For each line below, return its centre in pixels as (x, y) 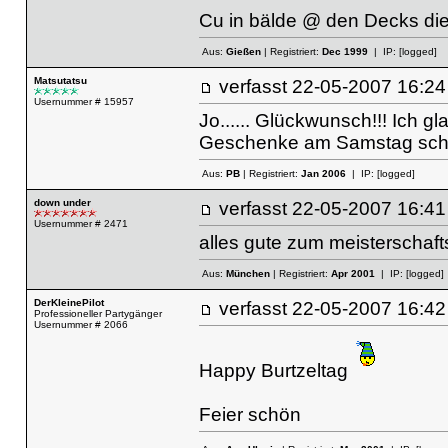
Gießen (243, 52)
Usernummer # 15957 (83, 101)
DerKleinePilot (68, 302)
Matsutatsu (60, 80)
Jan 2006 (323, 174)
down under (62, 202)
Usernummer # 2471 (80, 223)
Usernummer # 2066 (80, 324)
